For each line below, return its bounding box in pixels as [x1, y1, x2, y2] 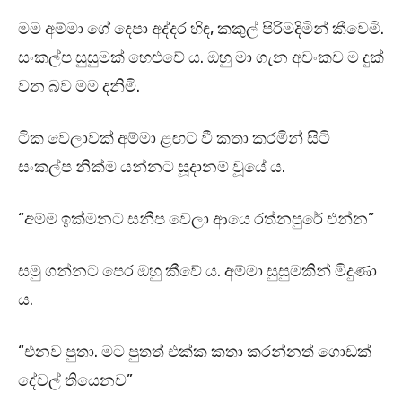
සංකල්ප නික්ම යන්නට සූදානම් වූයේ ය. [18, 157, 285, 178]
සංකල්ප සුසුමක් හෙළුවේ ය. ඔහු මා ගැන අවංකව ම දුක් [18, 48, 384, 68]
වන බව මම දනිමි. [18, 76, 140, 97]
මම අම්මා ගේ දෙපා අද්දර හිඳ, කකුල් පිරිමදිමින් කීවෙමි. [18, 19, 384, 39]
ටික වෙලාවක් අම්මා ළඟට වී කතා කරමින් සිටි [18, 128, 330, 149]
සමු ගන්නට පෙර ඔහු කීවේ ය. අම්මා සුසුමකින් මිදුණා [18, 261, 377, 282]
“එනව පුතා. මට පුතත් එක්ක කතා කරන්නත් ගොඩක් [18, 342, 371, 363]
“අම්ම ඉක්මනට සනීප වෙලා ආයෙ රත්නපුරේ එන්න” [18, 209, 374, 230]
